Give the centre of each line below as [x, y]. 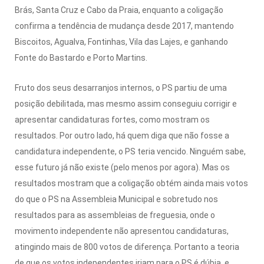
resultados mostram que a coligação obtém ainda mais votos [131, 183]
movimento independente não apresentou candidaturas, [122, 231]
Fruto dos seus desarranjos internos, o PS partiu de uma [121, 88]
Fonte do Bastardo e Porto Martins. [81, 57]
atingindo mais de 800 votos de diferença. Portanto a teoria [127, 247]
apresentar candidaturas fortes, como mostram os [112, 119]
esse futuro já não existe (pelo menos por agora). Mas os [122, 167]
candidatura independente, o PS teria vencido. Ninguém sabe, [130, 151]
